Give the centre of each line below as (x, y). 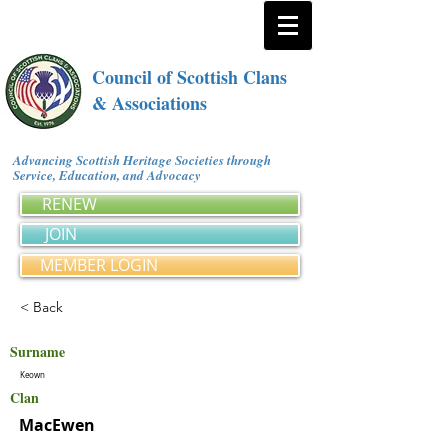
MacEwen (57, 425)
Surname (37, 351)
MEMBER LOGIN (99, 265)
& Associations (149, 103)
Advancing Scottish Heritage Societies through (142, 160)
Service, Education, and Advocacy (110, 175)
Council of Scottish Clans (189, 77)
